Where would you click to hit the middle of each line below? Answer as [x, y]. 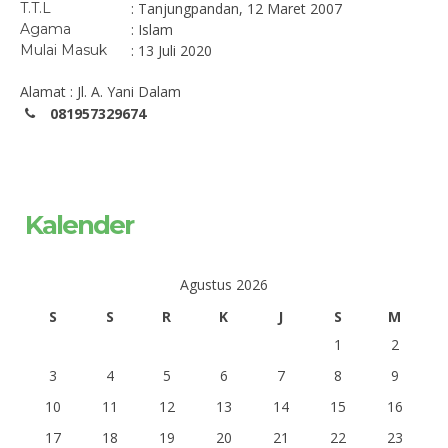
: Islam [152, 29]
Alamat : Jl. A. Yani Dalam [100, 91]
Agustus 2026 [224, 284]
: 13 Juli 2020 [171, 50]
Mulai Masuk [63, 50]
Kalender [79, 225]
